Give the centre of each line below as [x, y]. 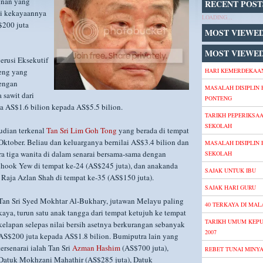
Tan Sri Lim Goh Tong [82, 130]
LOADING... [217, 17]
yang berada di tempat [153, 130]
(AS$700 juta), [144, 248]
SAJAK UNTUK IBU [230, 170]
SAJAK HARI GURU [230, 187]
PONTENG [218, 98]
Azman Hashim [96, 248]
